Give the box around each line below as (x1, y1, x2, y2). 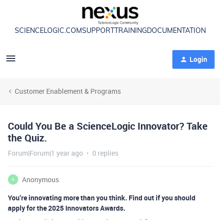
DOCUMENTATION (146, 27, 206, 35)
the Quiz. (8, 131, 47, 144)
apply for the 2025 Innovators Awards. (8, 203, 125, 213)
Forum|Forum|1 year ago (8, 148, 83, 158)
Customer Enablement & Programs (15, 86, 121, 96)
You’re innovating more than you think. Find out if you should (8, 192, 195, 202)
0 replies (92, 148, 118, 158)
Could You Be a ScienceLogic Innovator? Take (8, 119, 208, 133)
